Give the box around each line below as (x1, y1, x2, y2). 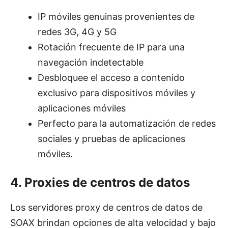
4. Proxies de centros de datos (10, 175, 190, 190)
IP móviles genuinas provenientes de (38, 11, 194, 22)
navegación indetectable (38, 57, 144, 68)
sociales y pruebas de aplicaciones (38, 133, 185, 145)
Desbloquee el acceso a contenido (38, 72, 185, 83)
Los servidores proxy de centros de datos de (10, 202, 203, 213)
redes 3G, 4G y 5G (38, 26, 117, 38)
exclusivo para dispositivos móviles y (38, 88, 195, 99)
